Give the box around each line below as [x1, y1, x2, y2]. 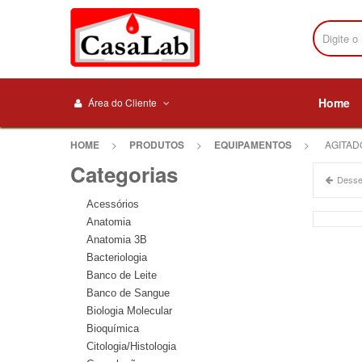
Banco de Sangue [86, 287, 170, 299]
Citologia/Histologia [86, 340, 176, 352]
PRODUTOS [129, 137, 184, 152]
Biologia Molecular [86, 305, 172, 317]
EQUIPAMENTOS [214, 137, 292, 152]
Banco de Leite [86, 269, 157, 281]
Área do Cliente [88, 95, 159, 109]
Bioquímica [86, 322, 139, 335]
